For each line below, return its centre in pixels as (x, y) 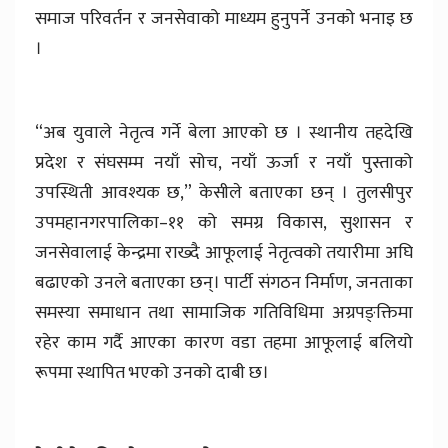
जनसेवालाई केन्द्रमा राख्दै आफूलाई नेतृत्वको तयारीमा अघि (224, 252)
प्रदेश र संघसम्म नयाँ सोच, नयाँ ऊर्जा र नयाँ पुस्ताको (224, 162)
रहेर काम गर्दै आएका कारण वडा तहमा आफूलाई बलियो (224, 342)
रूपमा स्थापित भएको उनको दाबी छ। (152, 372)
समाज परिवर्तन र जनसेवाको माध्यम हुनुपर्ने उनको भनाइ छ (224, 18)
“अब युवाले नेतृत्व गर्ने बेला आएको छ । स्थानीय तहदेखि (224, 132)
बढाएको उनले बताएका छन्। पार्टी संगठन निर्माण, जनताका (224, 282)
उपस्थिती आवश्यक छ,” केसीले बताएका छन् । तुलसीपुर (224, 192)
